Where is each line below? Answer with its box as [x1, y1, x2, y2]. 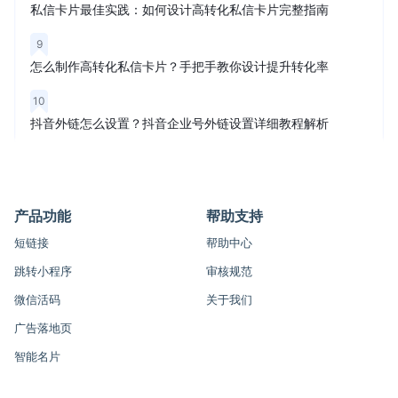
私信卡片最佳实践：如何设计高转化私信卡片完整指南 [30, 2, 329, 17]
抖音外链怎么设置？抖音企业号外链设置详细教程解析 [30, 115, 329, 131]
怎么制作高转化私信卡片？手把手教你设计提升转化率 [30, 59, 329, 74]
